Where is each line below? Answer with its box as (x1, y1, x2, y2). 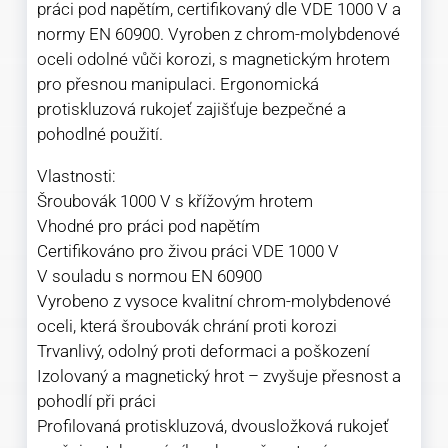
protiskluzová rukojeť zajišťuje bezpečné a (37, 99, 347, 120)
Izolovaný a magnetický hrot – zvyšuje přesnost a (37, 366, 402, 387)
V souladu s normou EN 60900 (37, 266, 263, 287)
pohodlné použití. (37, 124, 164, 145)
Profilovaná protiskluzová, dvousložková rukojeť (37, 416, 390, 437)
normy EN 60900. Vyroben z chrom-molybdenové (37, 24, 401, 45)
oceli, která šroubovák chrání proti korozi (37, 316, 338, 337)
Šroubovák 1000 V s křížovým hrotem (37, 191, 314, 212)
